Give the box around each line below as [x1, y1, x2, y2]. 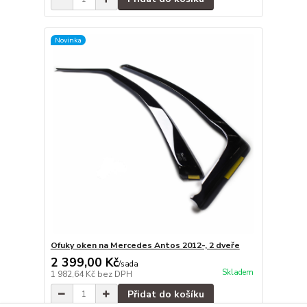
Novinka [54, 34, 82, 45]
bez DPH [97, 268, 132, 280]
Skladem [221, 267, 254, 278]
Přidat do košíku [127, 287, 204, 301]
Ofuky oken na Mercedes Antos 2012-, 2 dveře [50, 239, 240, 251]
